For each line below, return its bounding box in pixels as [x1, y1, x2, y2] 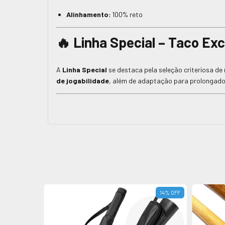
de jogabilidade [56, 76, 109, 85]
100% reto [110, 10, 143, 19]
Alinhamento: [66, 10, 110, 19]
